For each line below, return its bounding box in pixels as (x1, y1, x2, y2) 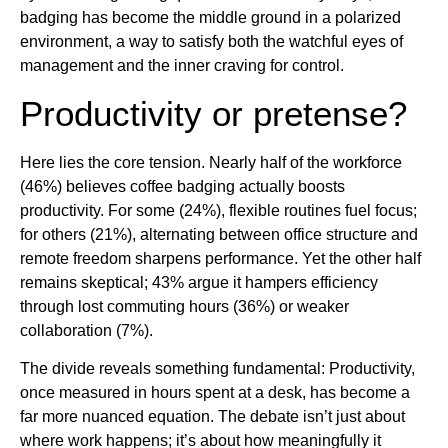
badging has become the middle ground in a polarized (20, 9, 401, 27)
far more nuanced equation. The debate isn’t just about (20, 407, 405, 425)
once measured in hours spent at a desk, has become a (20, 383, 410, 401)
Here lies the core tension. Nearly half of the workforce (20, 153, 402, 171)
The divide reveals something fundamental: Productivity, (20, 359, 415, 377)
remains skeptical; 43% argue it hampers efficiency (20, 273, 378, 291)
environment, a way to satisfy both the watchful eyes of (20, 33, 403, 51)
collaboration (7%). (20, 321, 153, 339)
